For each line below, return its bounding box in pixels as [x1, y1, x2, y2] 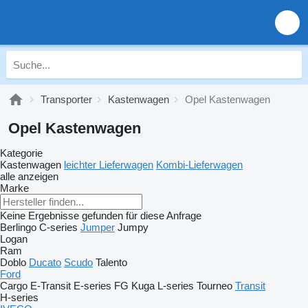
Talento [96, 256, 127, 268]
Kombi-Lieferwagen [156, 159, 243, 170]
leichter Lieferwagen [64, 159, 153, 170]
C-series [39, 221, 78, 233]
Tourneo [197, 280, 232, 291]
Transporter [41, 93, 92, 105]
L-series [157, 280, 194, 291]
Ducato [29, 256, 61, 268]
